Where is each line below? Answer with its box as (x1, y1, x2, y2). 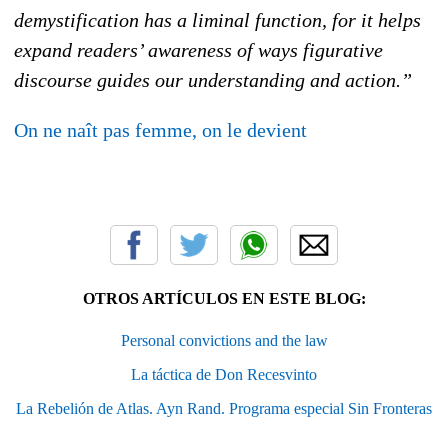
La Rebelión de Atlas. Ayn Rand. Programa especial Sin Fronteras (16, 399, 432, 417)
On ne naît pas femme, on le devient (14, 118, 307, 141)
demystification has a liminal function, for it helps (14, 8, 421, 31)
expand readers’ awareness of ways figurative (14, 38, 383, 61)
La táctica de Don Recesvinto (131, 365, 317, 383)
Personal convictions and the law (120, 331, 328, 349)
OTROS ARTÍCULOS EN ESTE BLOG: (82, 289, 366, 307)
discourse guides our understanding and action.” (14, 68, 412, 91)
